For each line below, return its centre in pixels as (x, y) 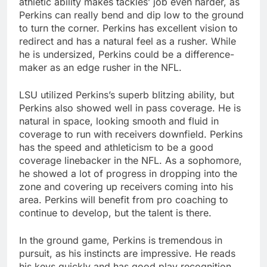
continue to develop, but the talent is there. (115, 213)
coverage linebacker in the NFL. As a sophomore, (131, 161)
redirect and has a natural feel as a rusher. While (128, 41)
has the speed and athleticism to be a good (116, 148)
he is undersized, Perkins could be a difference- (127, 55)
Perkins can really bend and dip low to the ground (131, 15)
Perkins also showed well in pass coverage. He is (130, 108)
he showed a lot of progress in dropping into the (128, 174)
